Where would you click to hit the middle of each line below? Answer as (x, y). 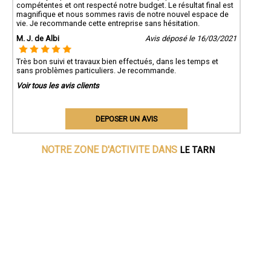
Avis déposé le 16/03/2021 (191, 38)
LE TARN (197, 149)
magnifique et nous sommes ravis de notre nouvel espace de (122, 14)
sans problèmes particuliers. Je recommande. (96, 70)
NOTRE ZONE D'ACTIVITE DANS (110, 149)
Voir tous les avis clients (58, 85)
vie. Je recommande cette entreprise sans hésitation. (108, 23)
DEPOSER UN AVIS (126, 119)
